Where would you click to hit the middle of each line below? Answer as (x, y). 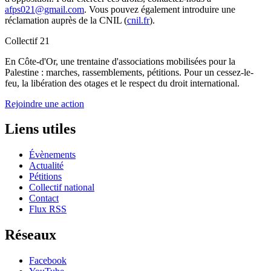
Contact (44, 198)
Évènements (52, 155)
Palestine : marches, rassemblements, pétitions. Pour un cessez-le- (129, 72)
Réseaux (31, 235)
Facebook (48, 261)
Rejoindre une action (44, 103)
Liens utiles (40, 129)
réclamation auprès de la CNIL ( (66, 20)
